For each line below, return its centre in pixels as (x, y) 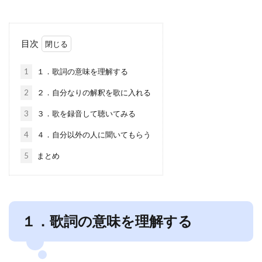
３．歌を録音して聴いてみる (85, 113)
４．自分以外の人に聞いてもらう (93, 134)
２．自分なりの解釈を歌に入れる (93, 92)
